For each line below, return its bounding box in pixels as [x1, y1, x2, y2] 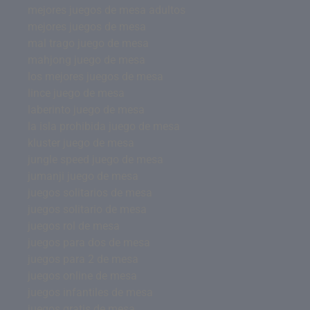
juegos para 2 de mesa [28, 253, 138, 266]
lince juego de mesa [28, 86, 125, 100]
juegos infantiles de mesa [28, 286, 153, 299]
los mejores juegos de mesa [28, 70, 163, 83]
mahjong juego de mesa [28, 53, 145, 66]
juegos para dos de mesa [28, 236, 150, 249]
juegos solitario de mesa [28, 203, 147, 216]
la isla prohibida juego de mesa [28, 120, 180, 133]
